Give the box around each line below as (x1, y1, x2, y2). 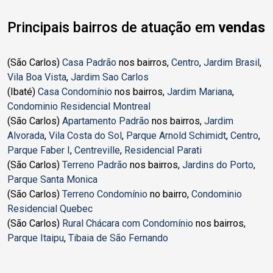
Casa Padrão (62, 57, 116, 68)
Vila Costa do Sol (49, 130, 122, 141)
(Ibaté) (7, 86, 38, 97)
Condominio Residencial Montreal (7, 101, 151, 112)
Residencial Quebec (7, 203, 93, 214)
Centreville (74, 144, 120, 156)
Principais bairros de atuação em (7, 19, 219, 36)
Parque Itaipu (7, 232, 64, 244)
